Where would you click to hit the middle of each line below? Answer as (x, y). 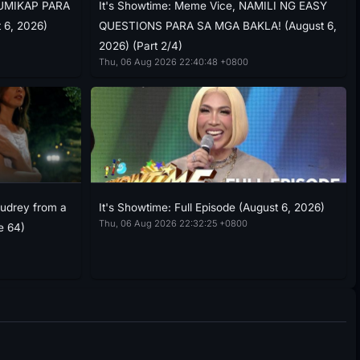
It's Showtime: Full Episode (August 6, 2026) (211, 207)
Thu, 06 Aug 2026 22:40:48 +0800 (173, 62)
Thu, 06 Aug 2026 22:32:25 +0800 (173, 223)
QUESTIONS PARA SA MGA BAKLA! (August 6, (217, 26)
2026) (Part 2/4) (140, 46)
